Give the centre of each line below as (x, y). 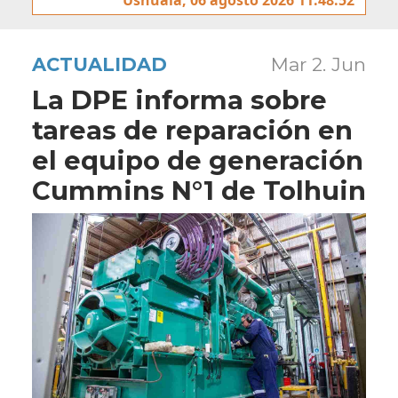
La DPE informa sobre (179, 99)
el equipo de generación (198, 160)
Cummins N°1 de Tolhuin (199, 190)
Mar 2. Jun (318, 64)
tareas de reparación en (192, 130)
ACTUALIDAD (99, 64)
